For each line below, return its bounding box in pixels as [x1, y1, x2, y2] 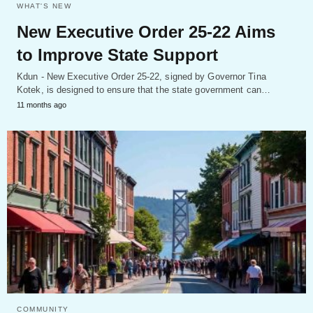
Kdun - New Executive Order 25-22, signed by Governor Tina [17, 71, 266, 82]
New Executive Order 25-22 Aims [17, 22, 275, 42]
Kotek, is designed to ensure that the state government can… [17, 85, 270, 96]
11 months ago [17, 101, 66, 110]
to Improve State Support [17, 45, 218, 65]
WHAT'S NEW [17, 2, 71, 10]
